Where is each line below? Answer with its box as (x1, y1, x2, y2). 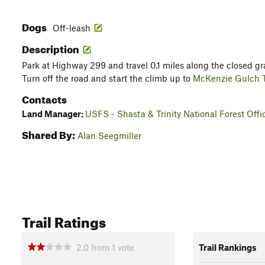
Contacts (22, 90, 67, 106)
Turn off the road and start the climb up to (22, 73, 193, 83)
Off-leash (53, 22, 91, 33)
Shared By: (22, 125, 75, 141)
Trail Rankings (198, 241, 257, 253)
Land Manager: (22, 108, 85, 119)
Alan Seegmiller (77, 130, 141, 141)
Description (22, 40, 81, 56)
